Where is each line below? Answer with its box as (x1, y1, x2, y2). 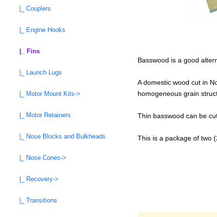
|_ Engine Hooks (15, 26, 65, 34)
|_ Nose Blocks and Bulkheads (15, 133, 106, 140)
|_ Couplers (15, 5, 51, 13)
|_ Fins (15, 47, 40, 55)
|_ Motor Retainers (15, 111, 71, 119)
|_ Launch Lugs (15, 69, 62, 77)
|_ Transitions (15, 197, 57, 204)
